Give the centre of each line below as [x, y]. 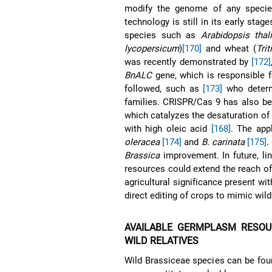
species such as [163, 35]
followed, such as [164, 88]
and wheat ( [229, 48]
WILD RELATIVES [162, 240]
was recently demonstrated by [188, 62]
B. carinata [223, 142]
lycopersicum [152, 48]
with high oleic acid [168, 128]
